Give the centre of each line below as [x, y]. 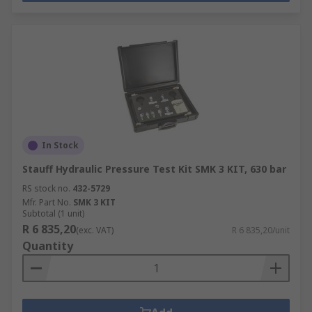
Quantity [48, 246]
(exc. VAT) [95, 230]
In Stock [60, 145]
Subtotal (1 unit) [53, 213]
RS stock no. [46, 188]
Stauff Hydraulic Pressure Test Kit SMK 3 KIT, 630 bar [154, 169]
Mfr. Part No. [47, 202]
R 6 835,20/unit [261, 230]
